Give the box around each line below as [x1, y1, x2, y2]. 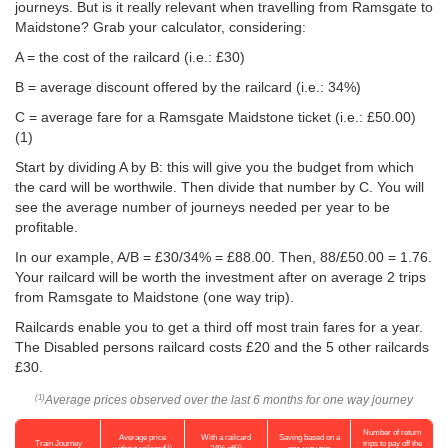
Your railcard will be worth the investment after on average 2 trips [15, 269, 426, 285]
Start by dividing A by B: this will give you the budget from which [15, 159, 414, 175]
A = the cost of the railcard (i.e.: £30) [15, 49, 245, 65]
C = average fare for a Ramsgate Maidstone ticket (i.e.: [15, 109, 367, 125]
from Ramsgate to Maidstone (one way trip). [15, 289, 294, 305]
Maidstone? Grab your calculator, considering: [15, 19, 306, 35]
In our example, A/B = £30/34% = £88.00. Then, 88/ [15, 249, 340, 265]
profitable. [15, 219, 78, 235]
